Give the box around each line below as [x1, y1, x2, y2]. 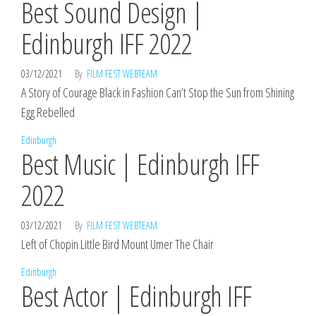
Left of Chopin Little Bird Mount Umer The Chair [21, 236, 214, 253]
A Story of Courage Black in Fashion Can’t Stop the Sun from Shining [21, 84, 294, 101]
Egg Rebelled [21, 104, 75, 121]
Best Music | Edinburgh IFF [21, 145, 260, 183]
